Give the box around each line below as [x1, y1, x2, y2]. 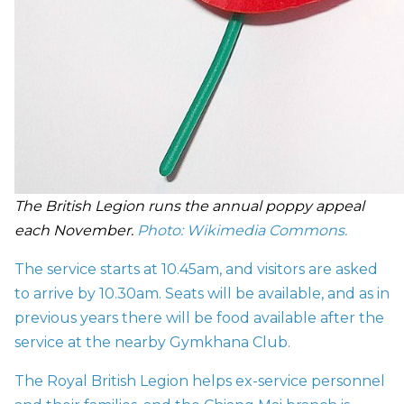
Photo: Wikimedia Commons [137, 221, 344, 239]
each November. [14, 221, 137, 239]
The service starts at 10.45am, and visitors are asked [14, 260, 378, 278]
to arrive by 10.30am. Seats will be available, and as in [14, 284, 390, 302]
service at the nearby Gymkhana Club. [14, 333, 290, 351]
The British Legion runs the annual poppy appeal [14, 197, 364, 215]
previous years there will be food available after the [14, 308, 384, 326]
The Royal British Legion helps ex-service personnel [14, 372, 385, 390]
